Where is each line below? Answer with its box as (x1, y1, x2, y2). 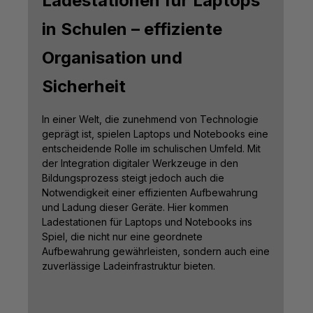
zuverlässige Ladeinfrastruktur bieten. (42, 260, 215, 272)
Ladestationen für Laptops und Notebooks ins (42, 216, 252, 228)
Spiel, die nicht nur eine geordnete (42, 231, 203, 243)
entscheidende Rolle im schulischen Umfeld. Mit (42, 143, 261, 155)
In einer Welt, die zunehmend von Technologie (42, 113, 259, 126)
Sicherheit (42, 76, 126, 97)
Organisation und (42, 48, 182, 68)
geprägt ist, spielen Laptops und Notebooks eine (42, 128, 268, 140)
